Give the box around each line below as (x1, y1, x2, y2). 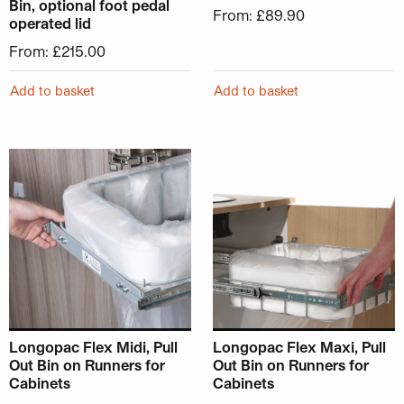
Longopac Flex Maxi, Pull (213, 337, 386, 355)
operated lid (9, 14, 91, 32)
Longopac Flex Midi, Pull (9, 337, 178, 355)
